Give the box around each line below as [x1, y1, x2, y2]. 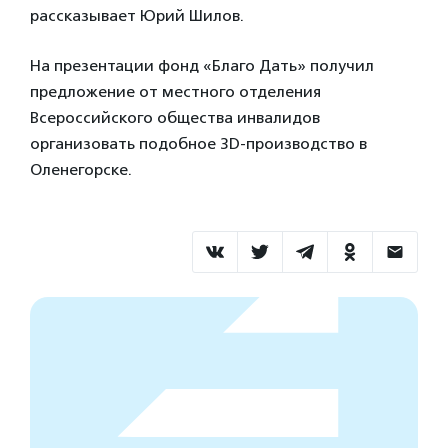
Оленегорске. [30, 160, 132, 179]
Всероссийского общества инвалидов [30, 108, 320, 127]
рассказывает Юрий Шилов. [30, 6, 244, 25]
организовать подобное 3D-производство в [30, 134, 367, 153]
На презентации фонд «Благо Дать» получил [30, 56, 374, 75]
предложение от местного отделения [30, 82, 321, 101]
